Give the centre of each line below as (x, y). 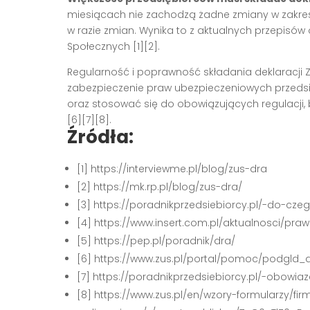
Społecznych (100, 46)
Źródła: (100, 137)
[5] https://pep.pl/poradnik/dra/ (156, 240)
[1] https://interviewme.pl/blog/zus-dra (172, 168)
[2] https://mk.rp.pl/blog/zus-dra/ (159, 186)
